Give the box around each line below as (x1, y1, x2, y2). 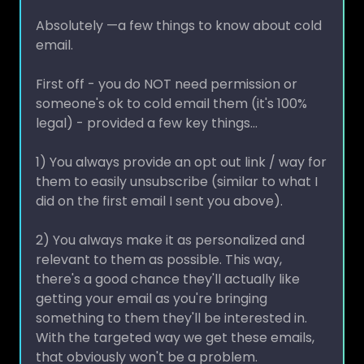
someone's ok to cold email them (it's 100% (36, 78, 307, 97)
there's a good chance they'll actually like (36, 253, 300, 273)
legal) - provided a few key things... (36, 97, 258, 117)
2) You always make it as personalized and (36, 214, 305, 234)
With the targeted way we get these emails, (36, 312, 314, 331)
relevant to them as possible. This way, (36, 234, 282, 253)
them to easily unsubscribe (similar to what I (36, 156, 318, 175)
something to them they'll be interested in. (36, 292, 307, 312)
